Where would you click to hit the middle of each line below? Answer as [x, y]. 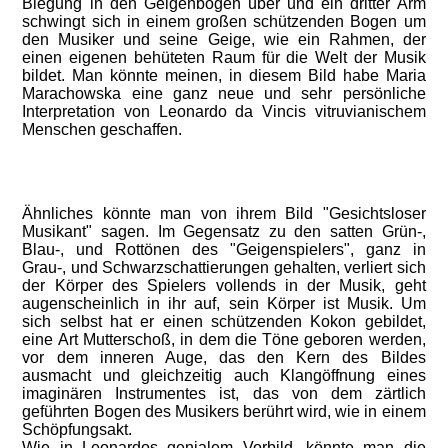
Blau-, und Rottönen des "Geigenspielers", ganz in [224, 249]
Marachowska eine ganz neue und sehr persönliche [224, 93]
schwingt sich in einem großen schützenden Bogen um [224, 21]
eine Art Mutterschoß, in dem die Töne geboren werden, [224, 339]
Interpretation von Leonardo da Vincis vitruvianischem [224, 111]
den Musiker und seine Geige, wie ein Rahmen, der [224, 39]
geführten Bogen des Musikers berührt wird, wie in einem [224, 411]
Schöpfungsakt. [77, 429]
